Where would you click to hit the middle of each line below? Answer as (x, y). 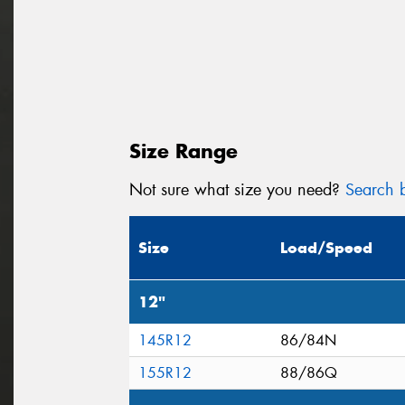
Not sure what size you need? (237, 189)
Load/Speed (326, 247)
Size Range (184, 151)
